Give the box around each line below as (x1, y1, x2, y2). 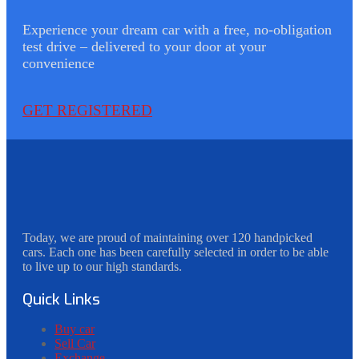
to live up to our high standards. (22, 259, 182, 273)
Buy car (54, 321, 95, 336)
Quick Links (22, 288, 100, 309)
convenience (22, 54, 95, 71)
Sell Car (54, 336, 95, 350)
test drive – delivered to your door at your (22, 38, 266, 54)
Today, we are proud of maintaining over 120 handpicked (22, 230, 313, 244)
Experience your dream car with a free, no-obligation (22, 21, 332, 38)
